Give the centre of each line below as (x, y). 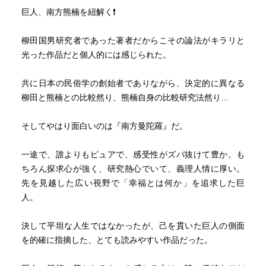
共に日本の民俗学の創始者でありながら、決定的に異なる (133, 83)
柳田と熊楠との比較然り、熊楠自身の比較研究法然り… (125, 97)
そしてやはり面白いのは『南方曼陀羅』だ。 (104, 126)
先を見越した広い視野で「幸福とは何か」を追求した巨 (133, 183)
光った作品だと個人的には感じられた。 (96, 55)
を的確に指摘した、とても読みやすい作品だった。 (117, 240)
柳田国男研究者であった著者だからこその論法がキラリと (133, 40)
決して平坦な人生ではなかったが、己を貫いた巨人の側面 (133, 226)
